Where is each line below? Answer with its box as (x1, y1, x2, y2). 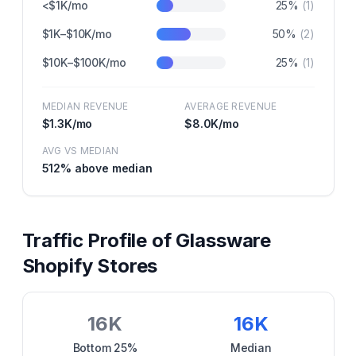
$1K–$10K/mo (41, 27, 112, 41)
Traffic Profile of (21, 229, 176, 252)
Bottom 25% (72, 341, 137, 354)
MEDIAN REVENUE (41, 100, 129, 112)
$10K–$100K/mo (41, 56, 126, 69)
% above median (60, 161, 153, 175)
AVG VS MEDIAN (41, 145, 119, 157)
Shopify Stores (21, 254, 158, 277)
